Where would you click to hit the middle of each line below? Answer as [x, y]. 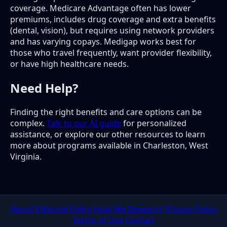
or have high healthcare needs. [69, 64]
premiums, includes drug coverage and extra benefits [113, 19]
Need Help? [44, 88]
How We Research [128, 209]
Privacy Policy [191, 209]
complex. [28, 123]
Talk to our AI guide [84, 123]
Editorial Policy [64, 209]
